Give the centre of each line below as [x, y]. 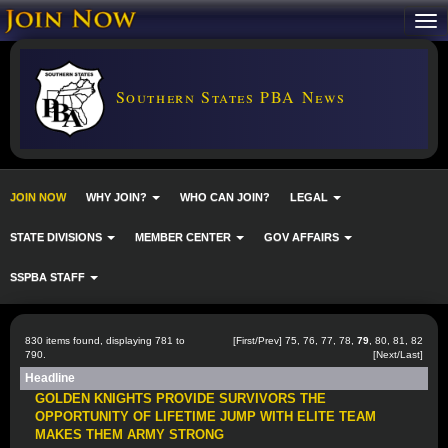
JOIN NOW [38, 196]
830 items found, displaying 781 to [105, 340]
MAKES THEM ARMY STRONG [129, 434]
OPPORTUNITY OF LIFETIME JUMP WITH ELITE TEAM [205, 416]
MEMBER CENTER [184, 236]
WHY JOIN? [118, 196]
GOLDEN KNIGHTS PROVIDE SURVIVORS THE [180, 398]
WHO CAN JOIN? [225, 196]
